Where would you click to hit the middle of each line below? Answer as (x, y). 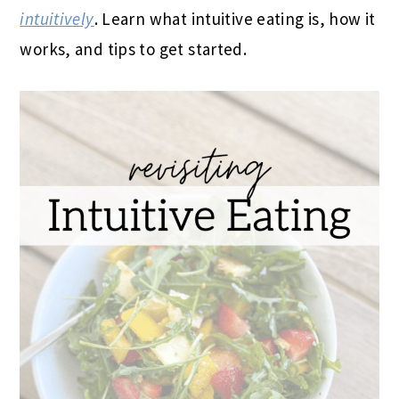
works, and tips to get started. (134, 49)
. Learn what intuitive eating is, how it (235, 19)
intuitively (57, 19)
